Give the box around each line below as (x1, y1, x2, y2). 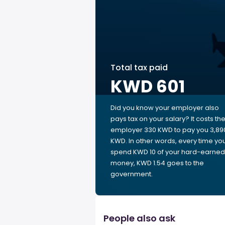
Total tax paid (110, 62, 168, 73)
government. (110, 169, 153, 179)
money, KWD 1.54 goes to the (110, 158, 204, 168)
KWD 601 (110, 74, 185, 98)
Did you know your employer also (110, 103, 219, 113)
